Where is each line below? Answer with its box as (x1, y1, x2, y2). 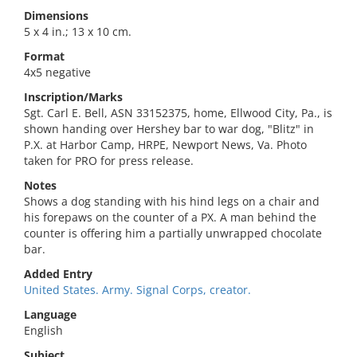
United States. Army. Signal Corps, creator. (24, 282, 251, 297)
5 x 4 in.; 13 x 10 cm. (24, 24, 131, 39)
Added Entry (24, 266, 92, 281)
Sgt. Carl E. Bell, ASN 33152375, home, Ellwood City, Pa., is (24, 105, 332, 120)
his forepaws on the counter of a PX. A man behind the (24, 210, 316, 225)
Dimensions (24, 8, 88, 23)
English (24, 323, 63, 338)
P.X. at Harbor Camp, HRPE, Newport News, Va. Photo (24, 137, 307, 152)
